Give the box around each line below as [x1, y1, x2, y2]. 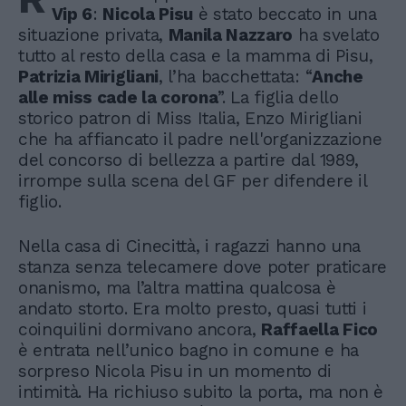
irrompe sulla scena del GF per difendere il [18, 169, 367, 191]
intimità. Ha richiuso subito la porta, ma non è [18, 381, 383, 402]
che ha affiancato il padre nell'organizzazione [18, 128, 382, 150]
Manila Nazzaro [168, 24, 294, 45]
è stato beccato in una [192, 3, 377, 24]
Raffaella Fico [261, 318, 378, 340]
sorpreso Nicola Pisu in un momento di [18, 360, 333, 382]
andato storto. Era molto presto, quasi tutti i [18, 297, 367, 319]
